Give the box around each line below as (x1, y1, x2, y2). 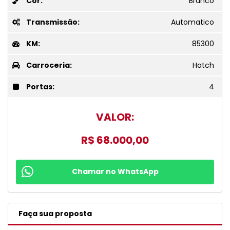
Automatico (171, 16, 214, 27)
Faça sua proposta (18, 208, 92, 219)
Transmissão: (26, 16, 80, 27)
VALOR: (96, 109, 134, 124)
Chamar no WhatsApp (71, 166, 159, 177)
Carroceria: (26, 60, 72, 70)
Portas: (26, 81, 54, 92)
